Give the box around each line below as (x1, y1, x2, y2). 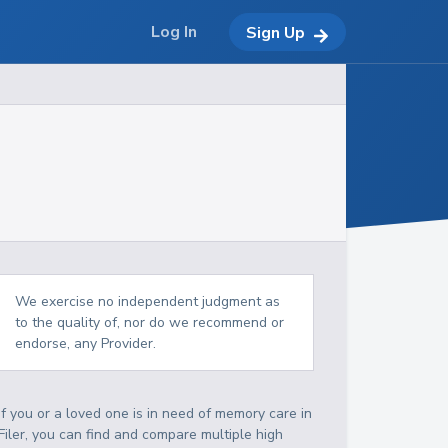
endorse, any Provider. (15, 334, 157, 353)
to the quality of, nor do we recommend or (15, 313, 285, 332)
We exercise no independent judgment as (15, 292, 281, 311)
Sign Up (246, 21, 305, 44)
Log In (151, 21, 197, 43)
